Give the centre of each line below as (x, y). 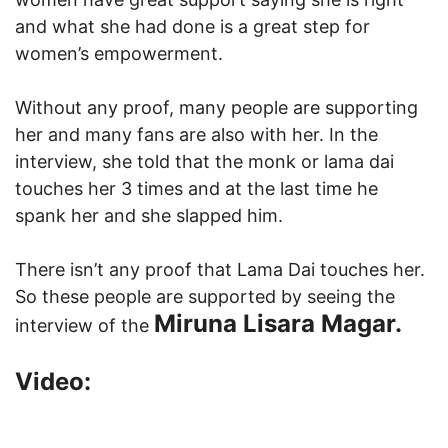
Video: (53, 381)
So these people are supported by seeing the (205, 296)
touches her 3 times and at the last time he (196, 188)
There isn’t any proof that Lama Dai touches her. (220, 269)
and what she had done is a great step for (192, 26)
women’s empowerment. (119, 53)
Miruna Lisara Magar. (278, 323)
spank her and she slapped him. (151, 215)
